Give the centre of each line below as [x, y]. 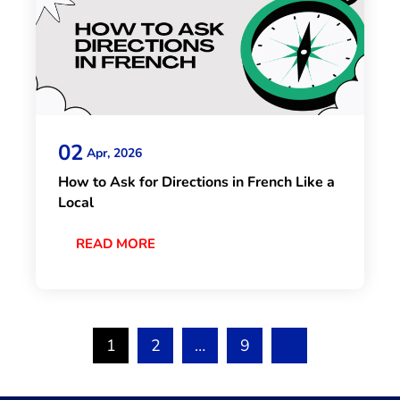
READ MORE [116, 244]
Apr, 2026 [114, 153]
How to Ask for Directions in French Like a [196, 183]
